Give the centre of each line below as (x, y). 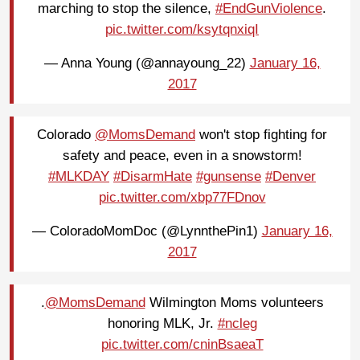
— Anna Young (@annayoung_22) (147, 63)
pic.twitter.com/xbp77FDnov (182, 198)
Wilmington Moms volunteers (234, 303)
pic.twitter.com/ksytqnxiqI (182, 30)
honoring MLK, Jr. (162, 324)
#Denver (290, 177)
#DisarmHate (153, 177)
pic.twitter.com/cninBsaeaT (182, 345)
